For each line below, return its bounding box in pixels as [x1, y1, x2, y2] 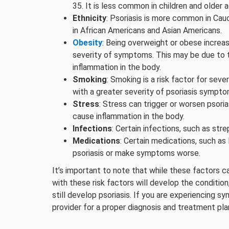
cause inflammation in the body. [73, 111, 185, 121]
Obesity [73, 38, 102, 48]
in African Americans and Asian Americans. [73, 26, 222, 35]
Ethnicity [73, 13, 106, 23]
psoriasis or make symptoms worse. [73, 148, 200, 158]
